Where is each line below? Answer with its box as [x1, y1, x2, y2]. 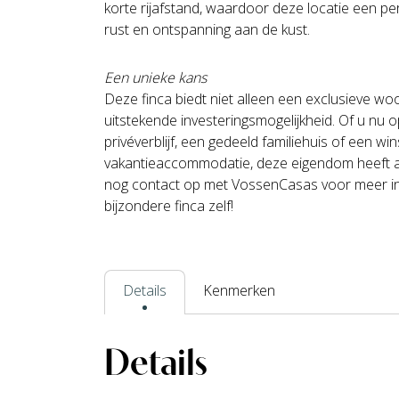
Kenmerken [203, 281, 275, 301]
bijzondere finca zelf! [104, 196, 233, 216]
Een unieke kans [104, 68, 207, 88]
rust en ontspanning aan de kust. [104, 20, 310, 40]
